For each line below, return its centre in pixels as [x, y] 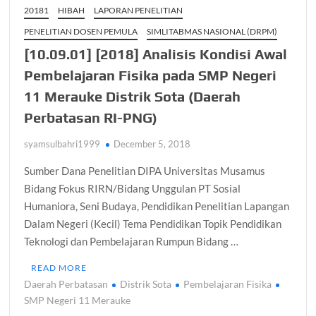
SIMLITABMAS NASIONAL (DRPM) [212, 32]
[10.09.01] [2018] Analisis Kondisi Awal [156, 54]
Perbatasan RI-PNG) [91, 118]
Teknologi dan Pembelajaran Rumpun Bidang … [132, 242]
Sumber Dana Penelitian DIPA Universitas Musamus [145, 171]
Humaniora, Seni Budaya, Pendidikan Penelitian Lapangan [157, 206]
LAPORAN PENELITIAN [139, 11]
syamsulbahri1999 [62, 144]
